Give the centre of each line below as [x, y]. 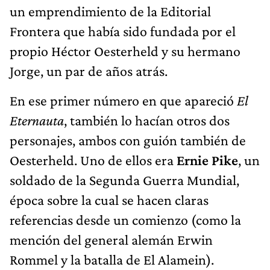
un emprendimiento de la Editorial [110, 11]
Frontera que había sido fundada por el [123, 31]
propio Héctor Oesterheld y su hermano [125, 51]
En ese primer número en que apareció [122, 100]
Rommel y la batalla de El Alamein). [112, 259]
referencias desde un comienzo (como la [125, 219]
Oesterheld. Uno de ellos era [93, 160]
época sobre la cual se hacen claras [109, 199]
